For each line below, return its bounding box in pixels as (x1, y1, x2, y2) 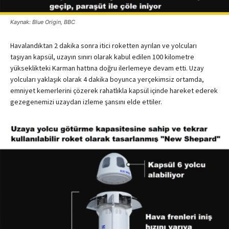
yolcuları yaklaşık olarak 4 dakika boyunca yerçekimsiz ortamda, (10, 74, 204, 84)
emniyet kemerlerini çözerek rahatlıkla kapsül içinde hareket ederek (10, 85, 218, 95)
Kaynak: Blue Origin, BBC (10, 18, 75, 26)
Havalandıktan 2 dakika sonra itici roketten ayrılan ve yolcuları (10, 40, 197, 50)
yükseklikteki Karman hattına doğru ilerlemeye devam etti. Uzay (10, 63, 204, 73)
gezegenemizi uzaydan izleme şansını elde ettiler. (10, 97, 162, 106)
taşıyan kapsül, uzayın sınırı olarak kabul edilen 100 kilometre (10, 52, 194, 61)
